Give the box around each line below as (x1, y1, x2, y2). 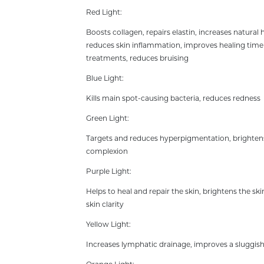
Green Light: (85, 115, 129, 123)
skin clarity (85, 202, 124, 209)
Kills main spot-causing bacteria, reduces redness (85, 95, 260, 103)
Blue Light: (85, 75, 124, 82)
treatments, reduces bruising (85, 55, 189, 62)
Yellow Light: (85, 222, 131, 229)
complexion (85, 148, 128, 156)
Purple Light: (85, 169, 131, 176)
